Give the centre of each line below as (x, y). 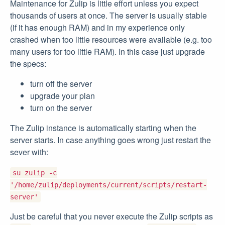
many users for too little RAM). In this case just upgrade (107, 52)
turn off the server (61, 84)
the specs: (28, 64)
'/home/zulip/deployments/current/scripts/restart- (108, 185)
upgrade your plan (63, 96)
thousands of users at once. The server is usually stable (108, 16)
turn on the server (61, 108)
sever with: (29, 152)
